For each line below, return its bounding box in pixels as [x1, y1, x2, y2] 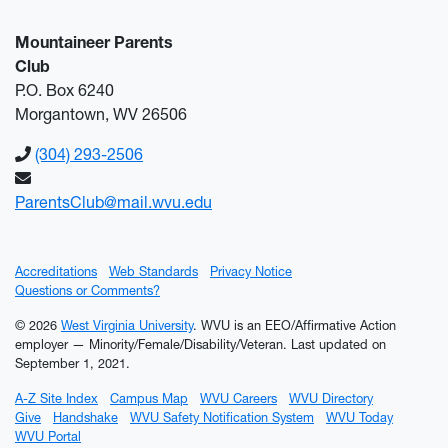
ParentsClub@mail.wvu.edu [15, 192, 212, 212]
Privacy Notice [210, 264, 292, 279]
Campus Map [110, 391, 188, 406]
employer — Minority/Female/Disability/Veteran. [15, 337, 291, 352]
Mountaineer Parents [15, 32, 173, 52]
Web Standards [109, 264, 198, 279]
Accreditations [15, 264, 97, 279]
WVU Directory [289, 391, 373, 406]
